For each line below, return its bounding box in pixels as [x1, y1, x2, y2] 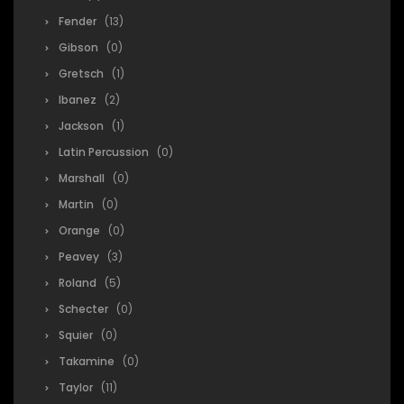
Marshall [59, 170, 105, 186]
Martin [59, 197, 94, 212]
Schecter [59, 301, 108, 317]
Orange [59, 223, 100, 238]
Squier [59, 327, 93, 343]
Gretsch [59, 66, 104, 81]
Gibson [59, 40, 98, 55]
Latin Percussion [59, 144, 149, 160]
